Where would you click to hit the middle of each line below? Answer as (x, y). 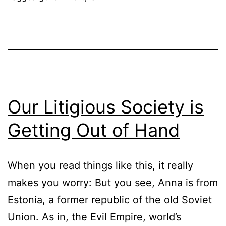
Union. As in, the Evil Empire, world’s (94, 217)
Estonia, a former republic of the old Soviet (110, 200)
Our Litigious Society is (106, 107)
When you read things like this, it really (100, 165)
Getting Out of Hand (94, 130)
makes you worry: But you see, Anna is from (113, 182)
